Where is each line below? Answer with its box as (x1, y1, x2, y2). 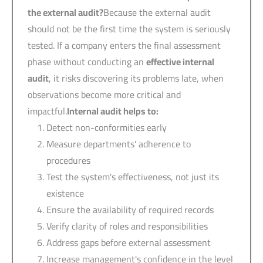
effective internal (146, 52, 214, 70)
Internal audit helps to (67, 102, 156, 120)
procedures (46, 151, 90, 169)
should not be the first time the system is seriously (28, 19, 231, 38)
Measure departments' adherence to (46, 134, 191, 153)
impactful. (28, 102, 67, 120)
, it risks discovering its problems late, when (49, 69, 224, 87)
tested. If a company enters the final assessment (28, 36, 221, 54)
